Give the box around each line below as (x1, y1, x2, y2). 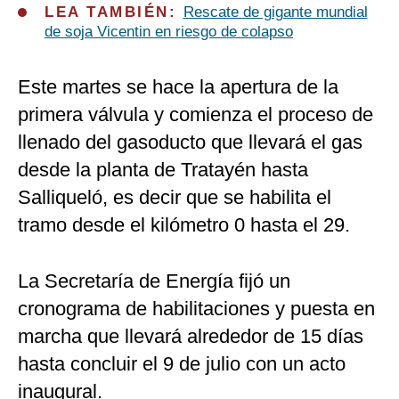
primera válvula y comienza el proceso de (18, 103, 373, 126)
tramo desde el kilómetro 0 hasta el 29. (18, 214, 350, 237)
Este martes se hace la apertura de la (18, 76, 338, 99)
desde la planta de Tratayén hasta (18, 159, 308, 182)
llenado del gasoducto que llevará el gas (18, 131, 362, 154)
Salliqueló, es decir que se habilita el (18, 186, 331, 209)
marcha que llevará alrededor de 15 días (18, 325, 363, 348)
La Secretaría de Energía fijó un (18, 270, 290, 293)
